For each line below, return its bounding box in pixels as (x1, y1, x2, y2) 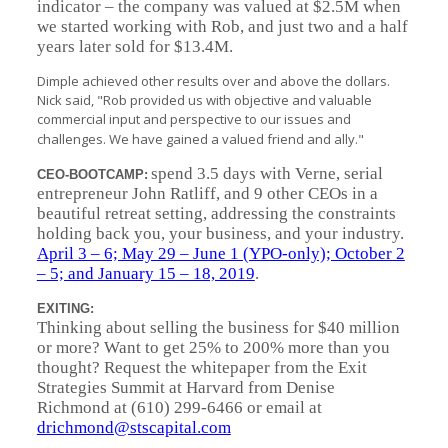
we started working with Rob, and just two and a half (36, 17, 408, 36)
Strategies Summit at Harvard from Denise (36, 378, 335, 397)
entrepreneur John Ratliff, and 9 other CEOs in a (36, 184, 378, 203)
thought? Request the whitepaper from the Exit (36, 358, 367, 377)
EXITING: (36, 301, 94, 316)
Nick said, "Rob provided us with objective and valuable (36, 91, 372, 109)
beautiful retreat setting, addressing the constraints (36, 204, 396, 223)
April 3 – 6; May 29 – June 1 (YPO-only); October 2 (36, 244, 405, 263)
